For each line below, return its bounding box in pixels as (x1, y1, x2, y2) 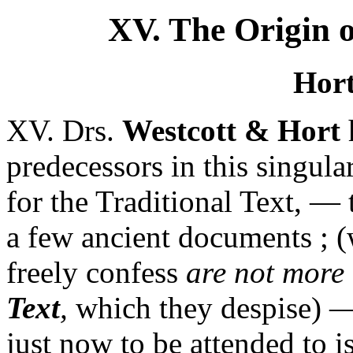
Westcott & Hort (122, 113, 340, 147)
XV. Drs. (6, 113, 122, 147)
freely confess (6, 255, 186, 289)
